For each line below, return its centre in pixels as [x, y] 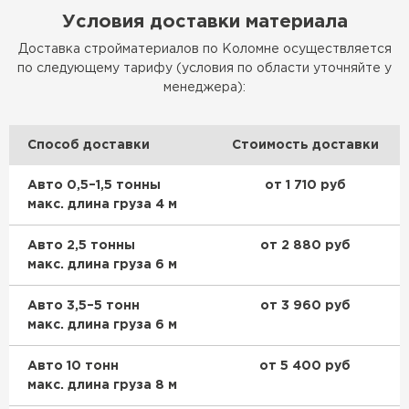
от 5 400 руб [305, 366]
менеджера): [204, 87]
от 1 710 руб [305, 185]
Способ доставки [89, 145]
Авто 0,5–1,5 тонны [94, 185]
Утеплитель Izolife [194, 106]
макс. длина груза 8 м [102, 385]
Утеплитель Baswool [203, 9]
